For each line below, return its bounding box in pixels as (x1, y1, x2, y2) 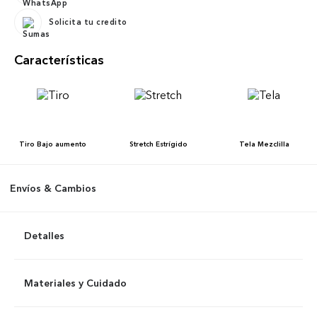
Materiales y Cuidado (24, 276, 127, 289)
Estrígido (155, 139, 188, 149)
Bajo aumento (37, 139, 87, 149)
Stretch (129, 139, 154, 149)
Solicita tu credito (49, 17, 127, 28)
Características (14, 52, 104, 68)
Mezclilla (257, 139, 289, 149)
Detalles (24, 229, 64, 242)
